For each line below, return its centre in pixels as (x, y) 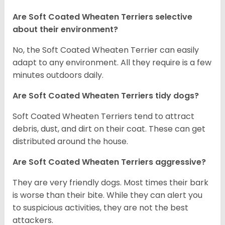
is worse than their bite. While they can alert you (107, 195)
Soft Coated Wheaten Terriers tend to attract (103, 117)
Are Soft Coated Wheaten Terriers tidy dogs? (106, 96)
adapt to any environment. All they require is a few (112, 63)
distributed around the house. (71, 142)
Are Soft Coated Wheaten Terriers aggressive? (109, 162)
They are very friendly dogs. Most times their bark (110, 183)
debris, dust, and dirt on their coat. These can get (109, 129)
